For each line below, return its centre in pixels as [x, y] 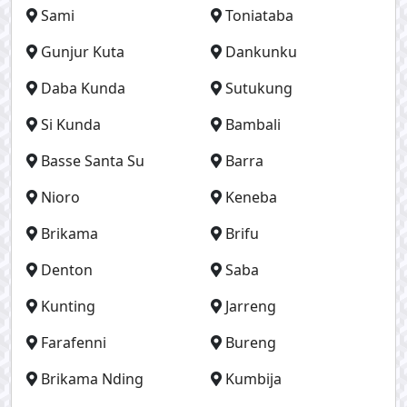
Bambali [253, 124]
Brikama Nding [92, 379]
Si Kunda [71, 124]
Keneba [251, 197]
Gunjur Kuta [83, 52]
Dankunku [261, 52]
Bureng [251, 342]
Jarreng [251, 306]
